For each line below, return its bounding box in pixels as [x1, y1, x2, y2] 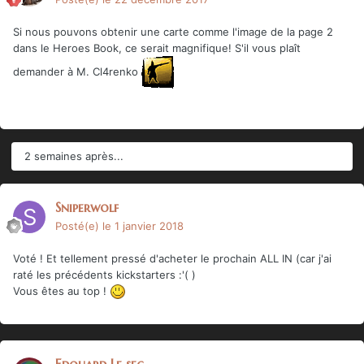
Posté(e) [55, 219, 102, 232]
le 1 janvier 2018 [102, 219, 184, 232]
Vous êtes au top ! [13, 284, 110, 297]
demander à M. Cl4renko [13, 64, 141, 78]
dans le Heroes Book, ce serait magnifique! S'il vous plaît [13, 41, 301, 54]
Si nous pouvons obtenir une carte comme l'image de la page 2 [13, 24, 333, 38]
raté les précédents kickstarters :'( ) [13, 267, 196, 281]
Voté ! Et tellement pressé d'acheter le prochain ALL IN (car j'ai [13, 251, 331, 265]
